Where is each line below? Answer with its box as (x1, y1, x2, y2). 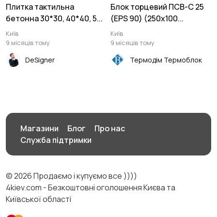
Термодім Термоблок (130, 55, 202, 64)
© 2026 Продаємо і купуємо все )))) (6, 170, 137, 181)
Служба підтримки (20, 135, 92, 145)
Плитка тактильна (6, 1, 74, 12)
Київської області (6, 194, 71, 204)
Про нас (94, 123, 125, 134)
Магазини (20, 123, 59, 134)
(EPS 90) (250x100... (110, 13, 184, 24)
